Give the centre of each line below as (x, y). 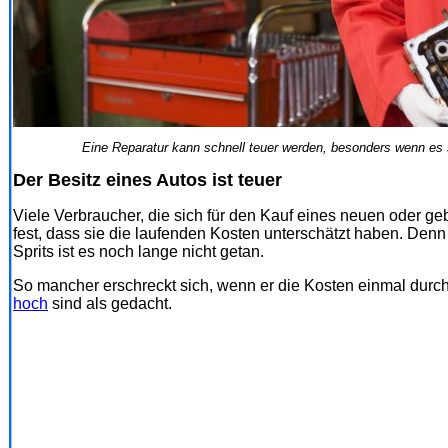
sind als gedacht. (110, 303)
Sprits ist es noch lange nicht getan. (138, 251)
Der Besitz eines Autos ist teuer (147, 179)
